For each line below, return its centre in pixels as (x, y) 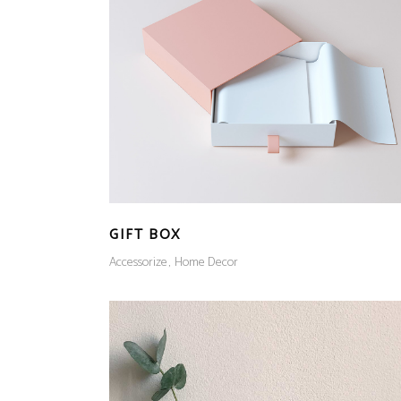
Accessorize (138, 262)
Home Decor (206, 262)
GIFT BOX (145, 235)
